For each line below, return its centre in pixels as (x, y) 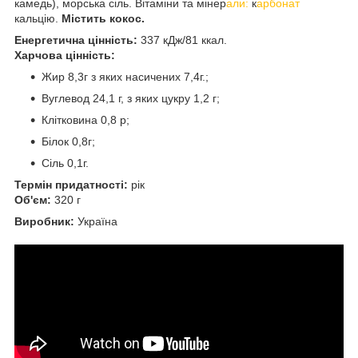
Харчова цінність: (65, 55)
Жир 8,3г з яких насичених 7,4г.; (125, 76)
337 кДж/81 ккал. (182, 40)
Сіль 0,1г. (65, 163)
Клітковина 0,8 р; (86, 119)
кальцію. (38, 18)
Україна (96, 221)
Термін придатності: (71, 184)
